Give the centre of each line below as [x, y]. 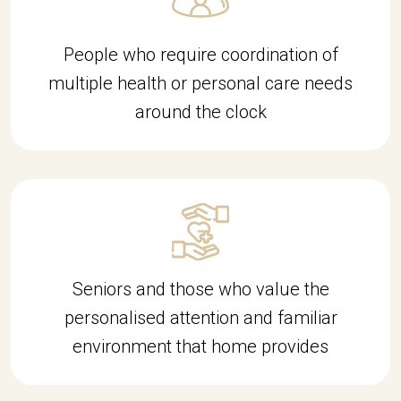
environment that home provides [200, 346]
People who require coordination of [200, 54]
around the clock [200, 111]
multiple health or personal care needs [200, 83]
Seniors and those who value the [200, 289]
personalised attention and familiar [200, 317]
